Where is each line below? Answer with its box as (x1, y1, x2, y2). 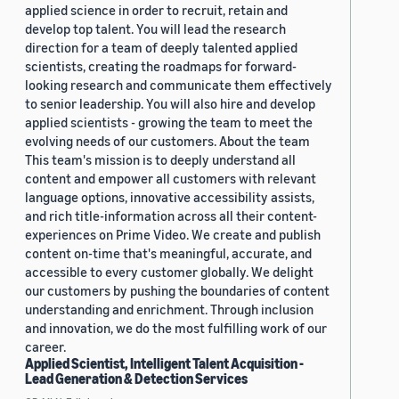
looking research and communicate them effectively (25, 76, 332, 93)
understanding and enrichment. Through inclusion (25, 300, 313, 317)
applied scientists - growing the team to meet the (25, 113, 313, 130)
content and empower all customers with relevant (25, 169, 316, 186)
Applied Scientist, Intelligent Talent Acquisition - (25, 354, 304, 372)
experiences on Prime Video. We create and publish (25, 225, 321, 242)
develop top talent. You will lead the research (25, 20, 286, 37)
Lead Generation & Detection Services (25, 369, 248, 387)
